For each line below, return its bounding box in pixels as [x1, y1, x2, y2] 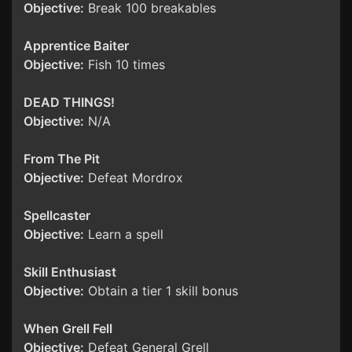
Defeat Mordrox [84, 170, 183, 186]
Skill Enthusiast [24, 264, 116, 280]
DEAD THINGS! [24, 94, 115, 111]
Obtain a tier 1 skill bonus [84, 283, 238, 299]
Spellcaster [24, 207, 90, 224]
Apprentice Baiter [24, 38, 129, 54]
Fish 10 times [84, 57, 165, 73]
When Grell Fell [24, 321, 112, 337]
